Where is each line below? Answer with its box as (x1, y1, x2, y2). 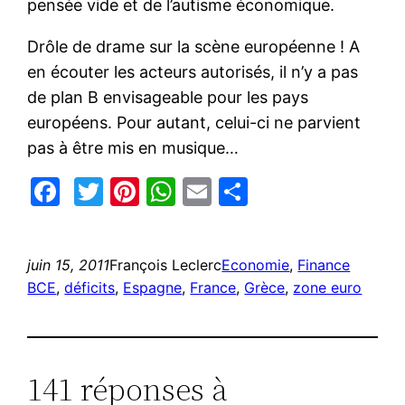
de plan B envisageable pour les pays (27, 87, 309, 107)
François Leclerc (109, 255, 222, 274)
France (190, 278, 237, 297)
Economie (221, 255, 290, 274)
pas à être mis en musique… (27, 137, 240, 157)
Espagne (123, 278, 183, 297)
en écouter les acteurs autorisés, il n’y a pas (27, 61, 359, 81)
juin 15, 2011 (27, 255, 110, 274)
